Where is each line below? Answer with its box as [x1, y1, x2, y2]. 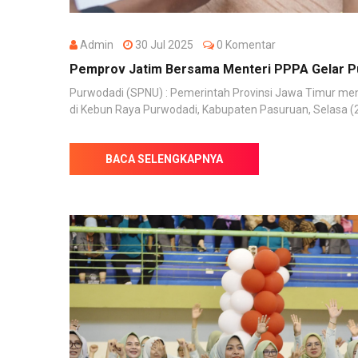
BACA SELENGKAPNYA [105, 153, 223, 166]
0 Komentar [214, 38, 276, 52]
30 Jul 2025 [133, 38, 203, 52]
